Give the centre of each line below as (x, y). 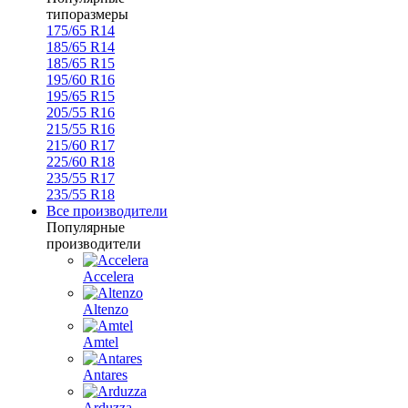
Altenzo (106, 309)
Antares (105, 375)
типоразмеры (87, 14)
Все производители (107, 211)
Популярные (86, 227)
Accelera (108, 276)
